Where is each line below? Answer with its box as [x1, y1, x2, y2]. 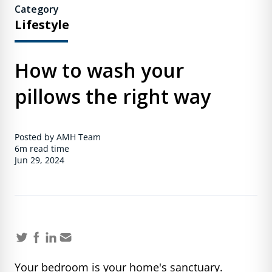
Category [15, 2, 59, 16]
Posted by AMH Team [15, 131, 101, 143]
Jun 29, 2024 [15, 154, 64, 166]
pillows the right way [15, 83, 211, 109]
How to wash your [15, 56, 184, 83]
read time [27, 142, 69, 154]
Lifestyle [15, 16, 69, 33]
